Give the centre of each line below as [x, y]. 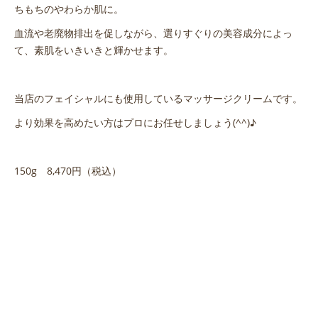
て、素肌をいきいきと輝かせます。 [94, 50]
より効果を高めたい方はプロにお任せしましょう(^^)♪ [135, 122]
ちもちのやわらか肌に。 [69, 9]
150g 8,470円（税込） [68, 170]
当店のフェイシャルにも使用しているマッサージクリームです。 [158, 98]
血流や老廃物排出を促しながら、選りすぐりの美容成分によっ [153, 33]
